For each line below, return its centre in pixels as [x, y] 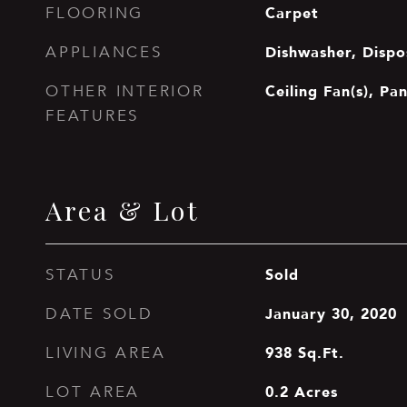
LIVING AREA [106, 353]
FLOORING [94, 13]
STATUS [80, 275]
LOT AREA [93, 392]
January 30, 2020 [331, 313]
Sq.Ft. [321, 352]
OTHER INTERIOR [125, 91]
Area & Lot [123, 210]
